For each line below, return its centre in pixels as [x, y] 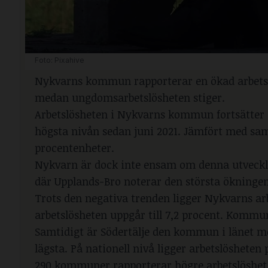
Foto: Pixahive [60, 60]
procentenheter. [74, 148]
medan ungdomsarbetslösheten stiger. [130, 98]
